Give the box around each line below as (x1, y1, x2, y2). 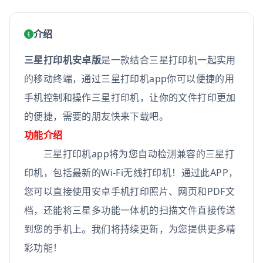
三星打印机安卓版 (24, 53, 102, 66)
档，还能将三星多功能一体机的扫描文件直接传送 (24, 204, 236, 217)
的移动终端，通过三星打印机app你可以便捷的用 (24, 72, 235, 85)
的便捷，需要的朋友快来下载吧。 (24, 110, 168, 123)
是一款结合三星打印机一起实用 (101, 53, 236, 66)
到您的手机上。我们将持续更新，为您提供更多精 (24, 222, 236, 235)
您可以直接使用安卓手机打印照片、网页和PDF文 (24, 185, 235, 198)
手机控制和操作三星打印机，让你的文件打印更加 (24, 91, 236, 104)
